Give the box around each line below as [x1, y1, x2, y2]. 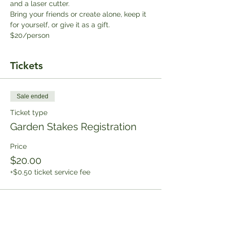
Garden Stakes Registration [10, 120, 137, 133]
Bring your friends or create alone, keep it [10, 10, 148, 18]
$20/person [10, 31, 49, 39]
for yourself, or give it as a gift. [10, 20, 112, 29]
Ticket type [10, 108, 47, 117]
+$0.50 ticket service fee [10, 167, 90, 176]
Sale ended [17, 92, 48, 100]
